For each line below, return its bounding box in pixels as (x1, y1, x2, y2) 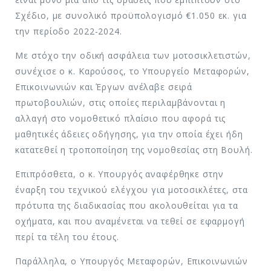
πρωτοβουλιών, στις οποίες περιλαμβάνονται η (15, 96, 226, 108)
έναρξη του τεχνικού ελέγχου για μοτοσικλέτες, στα (15, 183, 248, 195)
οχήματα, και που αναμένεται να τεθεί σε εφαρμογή (15, 215, 245, 227)
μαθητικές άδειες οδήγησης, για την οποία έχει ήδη (15, 128, 243, 140)
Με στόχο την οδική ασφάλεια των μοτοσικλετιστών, (15, 49, 251, 61)
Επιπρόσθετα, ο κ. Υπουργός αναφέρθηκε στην (15, 168, 224, 180)
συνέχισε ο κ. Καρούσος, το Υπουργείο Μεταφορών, (15, 65, 250, 77)
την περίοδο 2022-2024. (15, 25, 122, 37)
